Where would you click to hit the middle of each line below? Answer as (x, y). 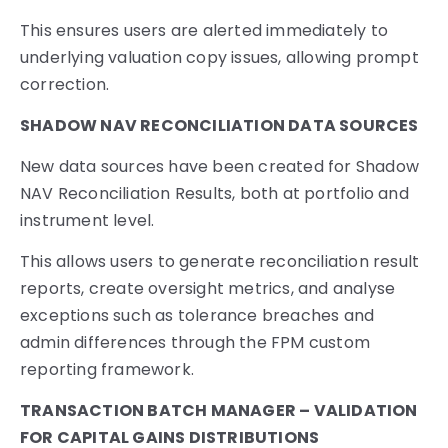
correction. (65, 85)
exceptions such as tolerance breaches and (197, 316)
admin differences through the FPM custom (195, 343)
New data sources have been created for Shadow (220, 167)
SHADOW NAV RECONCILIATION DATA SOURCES (219, 126)
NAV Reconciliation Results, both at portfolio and (214, 194)
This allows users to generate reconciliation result (220, 262)
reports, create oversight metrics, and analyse (208, 289)
